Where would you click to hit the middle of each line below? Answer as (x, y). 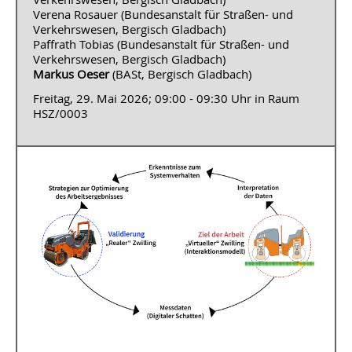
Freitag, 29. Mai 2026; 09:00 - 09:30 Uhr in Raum (166, 98)
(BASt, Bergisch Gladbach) (180, 74)
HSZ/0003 (60, 113)
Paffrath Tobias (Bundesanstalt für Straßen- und (161, 44)
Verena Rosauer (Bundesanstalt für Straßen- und (163, 15)
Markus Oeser (71, 74)
